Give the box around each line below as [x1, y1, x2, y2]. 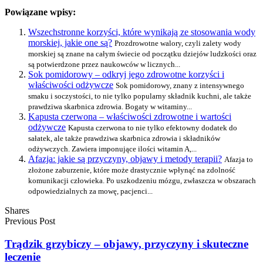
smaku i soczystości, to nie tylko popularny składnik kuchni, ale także [28, 92, 251, 101]
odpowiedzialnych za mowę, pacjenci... [28, 187, 153, 196]
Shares [5, 205, 29, 216]
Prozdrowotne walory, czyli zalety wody [114, 39, 241, 48]
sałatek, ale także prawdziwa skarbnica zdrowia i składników [28, 134, 220, 143]
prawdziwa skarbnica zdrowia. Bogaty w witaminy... [28, 102, 192, 112]
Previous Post [5, 216, 55, 227]
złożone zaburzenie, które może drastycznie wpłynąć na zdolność [28, 166, 235, 175]
